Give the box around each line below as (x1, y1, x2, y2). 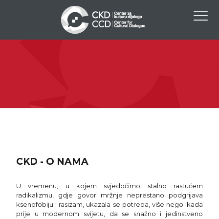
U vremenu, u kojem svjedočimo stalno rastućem (16, 182, 203, 190)
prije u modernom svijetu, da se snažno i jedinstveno (16, 210, 203, 218)
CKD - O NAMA (16, 156, 88, 167)
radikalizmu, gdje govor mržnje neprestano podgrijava (16, 191, 203, 199)
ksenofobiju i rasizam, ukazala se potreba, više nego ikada (16, 200, 203, 208)
